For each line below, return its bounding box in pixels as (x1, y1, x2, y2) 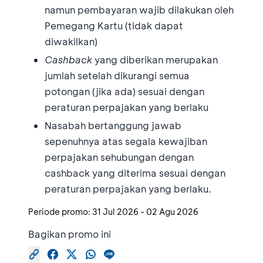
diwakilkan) (45, 35, 97, 48)
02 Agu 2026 (146, 205, 198, 217)
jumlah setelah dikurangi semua (45, 69, 190, 82)
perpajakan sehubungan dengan (45, 150, 194, 163)
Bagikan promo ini (28, 227, 111, 240)
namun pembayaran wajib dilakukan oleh (45, 3, 234, 16)
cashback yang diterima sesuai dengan (45, 166, 225, 179)
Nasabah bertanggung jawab (45, 119, 181, 131)
